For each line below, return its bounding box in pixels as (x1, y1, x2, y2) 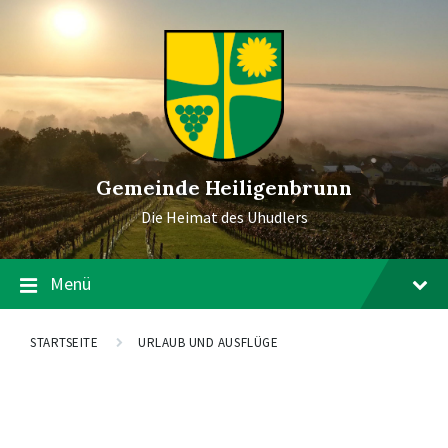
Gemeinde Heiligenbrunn (96, 175, 352, 200)
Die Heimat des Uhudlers (140, 207, 308, 227)
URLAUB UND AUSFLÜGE (138, 334, 279, 351)
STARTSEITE (30, 334, 99, 351)
